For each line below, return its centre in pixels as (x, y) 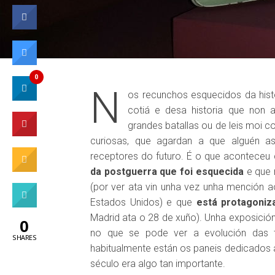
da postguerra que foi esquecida (167, 172)
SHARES (24, 237)
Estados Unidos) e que (143, 202)
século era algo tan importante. (158, 264)
